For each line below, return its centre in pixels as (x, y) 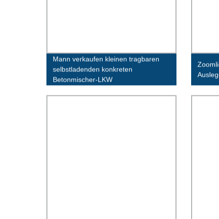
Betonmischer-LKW (83, 79)
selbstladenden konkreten (93, 69)
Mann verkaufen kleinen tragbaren (106, 59)
